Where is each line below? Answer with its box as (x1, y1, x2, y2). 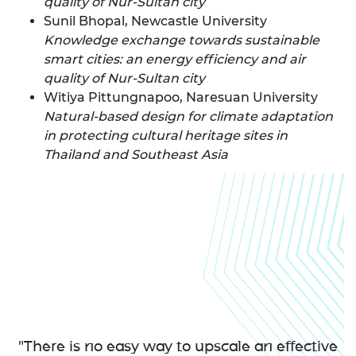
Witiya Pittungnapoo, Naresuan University (44, 89, 318, 105)
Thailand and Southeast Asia (44, 146, 228, 162)
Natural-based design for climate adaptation (44, 108, 333, 124)
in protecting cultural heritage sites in (44, 127, 288, 143)
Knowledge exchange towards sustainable (44, 32, 319, 48)
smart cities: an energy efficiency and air (44, 51, 306, 67)
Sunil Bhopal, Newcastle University (44, 13, 270, 29)
